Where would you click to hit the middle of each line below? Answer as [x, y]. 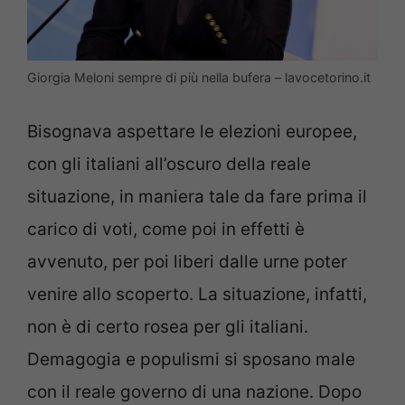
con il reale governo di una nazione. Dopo [194, 391]
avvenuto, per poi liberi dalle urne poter [187, 261]
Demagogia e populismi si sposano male [191, 359]
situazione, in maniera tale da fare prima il [197, 196]
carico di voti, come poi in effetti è [166, 229]
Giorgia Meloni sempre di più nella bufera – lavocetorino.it [199, 78]
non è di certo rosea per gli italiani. [168, 326]
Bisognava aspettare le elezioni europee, [192, 131]
